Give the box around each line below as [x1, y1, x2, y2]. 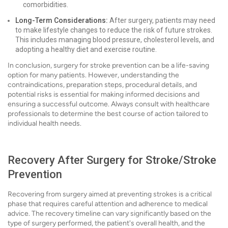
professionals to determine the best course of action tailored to [8, 109, 208, 118]
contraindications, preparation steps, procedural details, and [8, 80, 197, 89]
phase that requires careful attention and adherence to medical [8, 199, 208, 208]
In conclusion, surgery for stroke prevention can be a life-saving [8, 61, 209, 70]
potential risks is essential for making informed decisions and [8, 90, 199, 99]
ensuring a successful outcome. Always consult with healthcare [8, 100, 210, 108]
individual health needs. [8, 119, 81, 128]
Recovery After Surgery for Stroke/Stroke [8, 154, 216, 166]
